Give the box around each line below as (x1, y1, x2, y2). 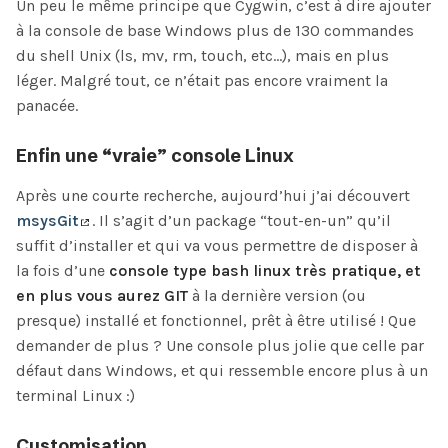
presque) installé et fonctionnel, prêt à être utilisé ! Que (16, 311, 416, 331)
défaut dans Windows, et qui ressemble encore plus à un (16, 361, 428, 381)
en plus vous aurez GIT (16, 286, 188, 306)
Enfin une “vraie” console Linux (16, 144, 294, 168)
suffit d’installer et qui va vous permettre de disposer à (16, 236, 418, 256)
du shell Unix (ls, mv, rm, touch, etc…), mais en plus (16, 46, 389, 66)
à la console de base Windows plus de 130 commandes (16, 21, 414, 41)
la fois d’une (16, 261, 109, 281)
